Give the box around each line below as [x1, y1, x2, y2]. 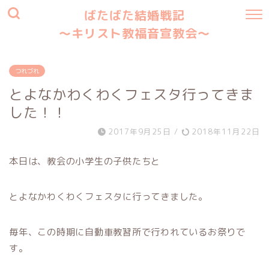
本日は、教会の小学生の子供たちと [9, 155, 161, 168]
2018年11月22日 [189, 126, 260, 137]
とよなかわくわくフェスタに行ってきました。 [9, 190, 208, 203]
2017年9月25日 [108, 126, 171, 137]
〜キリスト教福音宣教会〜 [59, 26, 210, 41]
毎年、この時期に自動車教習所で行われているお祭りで [9, 226, 246, 238]
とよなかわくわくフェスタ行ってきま [9, 85, 254, 104]
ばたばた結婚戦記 [84, 8, 185, 23]
